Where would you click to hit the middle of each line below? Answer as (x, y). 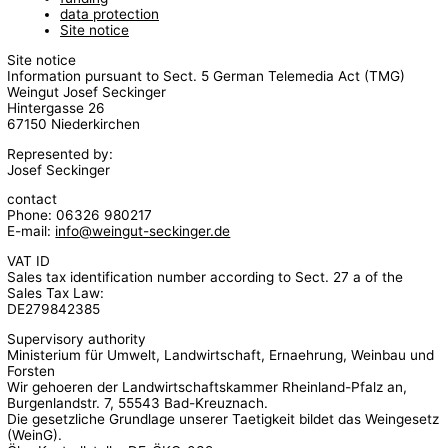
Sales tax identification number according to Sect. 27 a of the (205, 277)
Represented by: (60, 153)
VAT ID (29, 261)
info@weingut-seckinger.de (143, 231)
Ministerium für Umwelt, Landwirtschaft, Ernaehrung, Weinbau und (221, 354)
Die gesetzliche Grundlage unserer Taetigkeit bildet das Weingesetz (223, 418)
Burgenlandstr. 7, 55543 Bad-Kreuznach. (138, 402)
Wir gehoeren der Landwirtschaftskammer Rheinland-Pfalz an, (207, 386)
